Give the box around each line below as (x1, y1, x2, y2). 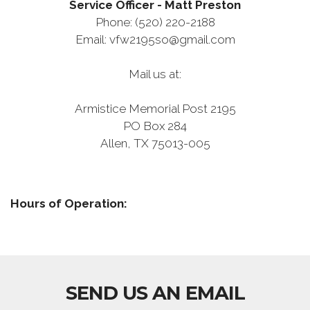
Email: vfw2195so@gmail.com (75, 32, 235, 46)
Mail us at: (129, 66, 181, 81)
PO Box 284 (123, 118, 187, 133)
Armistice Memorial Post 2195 (74, 101, 236, 116)
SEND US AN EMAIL (65, 281, 245, 304)
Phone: (95, 15, 135, 29)
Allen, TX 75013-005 (100, 136, 210, 150)
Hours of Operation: (10, 196, 127, 210)
